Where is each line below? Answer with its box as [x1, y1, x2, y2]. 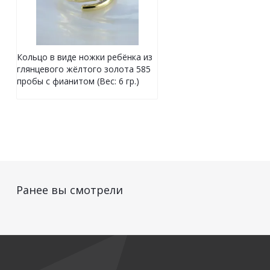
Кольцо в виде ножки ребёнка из [17, 51, 152, 63]
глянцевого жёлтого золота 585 [17, 63, 151, 75]
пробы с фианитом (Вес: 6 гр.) [17, 75, 139, 87]
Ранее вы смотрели [16, 183, 123, 198]
